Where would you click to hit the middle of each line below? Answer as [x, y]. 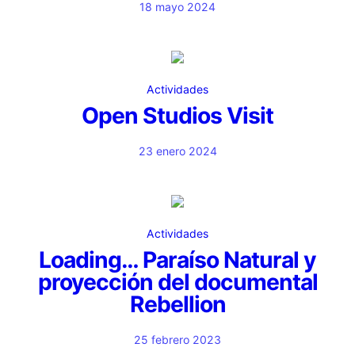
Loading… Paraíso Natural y [177, 260]
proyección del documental [177, 282]
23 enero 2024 [177, 151]
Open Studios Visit [177, 116]
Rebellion [177, 304]
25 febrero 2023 [177, 340]
